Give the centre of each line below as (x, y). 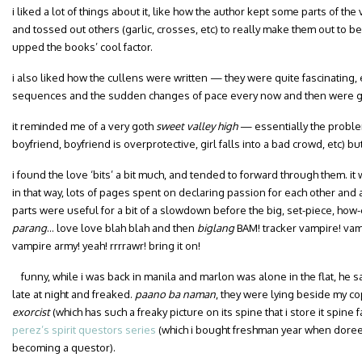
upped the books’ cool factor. (82, 47)
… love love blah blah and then (122, 228)
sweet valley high (197, 126)
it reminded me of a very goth (84, 126)
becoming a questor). (64, 347)
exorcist (31, 312)
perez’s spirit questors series (84, 330)
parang (29, 228)
